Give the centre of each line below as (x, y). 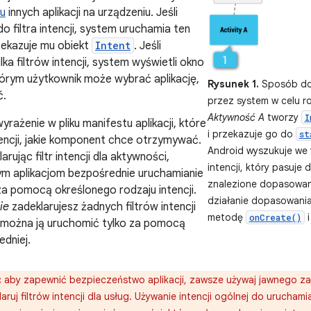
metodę (226, 217)
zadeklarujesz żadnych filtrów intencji (102, 207)
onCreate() (275, 217)
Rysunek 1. (233, 84)
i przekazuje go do (251, 134)
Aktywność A (236, 117)
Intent (113, 45)
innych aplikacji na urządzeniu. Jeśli (92, 12)
